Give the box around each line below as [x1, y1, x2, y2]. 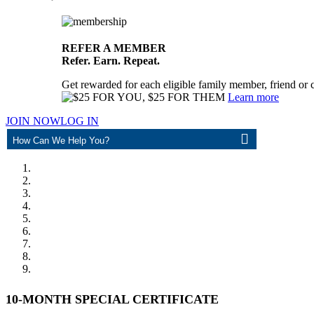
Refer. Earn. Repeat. [62, 54, 160, 67]
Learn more [228, 90, 279, 103]
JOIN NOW [6, 114, 60, 127]
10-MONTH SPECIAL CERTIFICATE [6, 292, 219, 306]
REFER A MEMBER [62, 41, 166, 54]
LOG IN [60, 114, 99, 127]
